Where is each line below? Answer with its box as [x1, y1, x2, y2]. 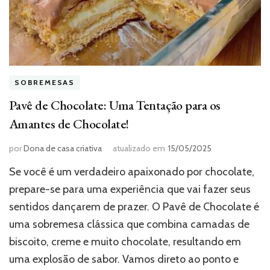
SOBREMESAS [14, 78, 75, 87]
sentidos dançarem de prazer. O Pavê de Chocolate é [9, 200, 259, 214]
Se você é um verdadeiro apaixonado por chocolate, [9, 165, 254, 179]
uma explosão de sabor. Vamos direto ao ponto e [9, 253, 239, 266]
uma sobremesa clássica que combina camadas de [9, 218, 250, 231]
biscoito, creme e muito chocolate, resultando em [9, 235, 241, 249]
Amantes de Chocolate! [9, 115, 129, 133]
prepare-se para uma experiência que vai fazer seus [9, 183, 251, 196]
